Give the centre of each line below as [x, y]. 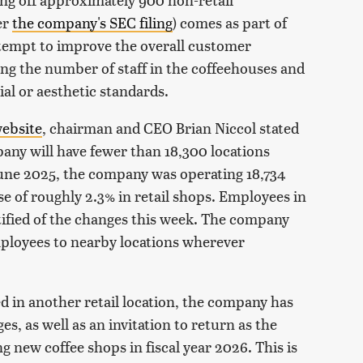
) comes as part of [230, 23]
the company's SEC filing [92, 23]
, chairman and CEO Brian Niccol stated [171, 128]
